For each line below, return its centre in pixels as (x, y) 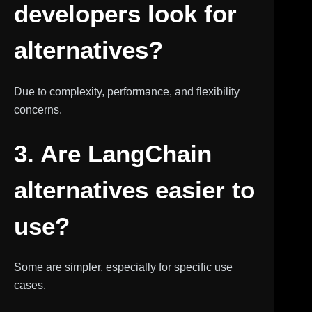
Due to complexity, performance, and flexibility (127, 91)
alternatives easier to (134, 189)
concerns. (38, 109)
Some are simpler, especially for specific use (123, 267)
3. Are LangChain (113, 153)
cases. (30, 285)
